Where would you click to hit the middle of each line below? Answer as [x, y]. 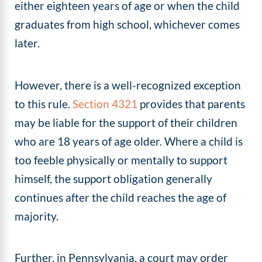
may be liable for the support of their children [126, 122]
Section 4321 [105, 104]
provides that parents [192, 104]
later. [29, 43]
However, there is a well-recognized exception [128, 85]
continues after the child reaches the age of [121, 197]
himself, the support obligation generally [114, 178]
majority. [37, 216]
